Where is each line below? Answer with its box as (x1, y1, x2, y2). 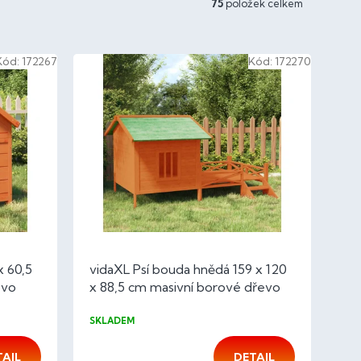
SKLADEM (89, 315, 135, 327)
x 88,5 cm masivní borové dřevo (89, 279, 280, 296)
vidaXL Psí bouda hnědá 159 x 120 (89, 261, 287, 278)
